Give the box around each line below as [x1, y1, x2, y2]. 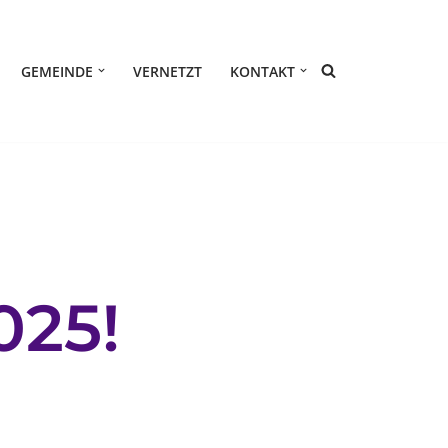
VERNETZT [133, 61, 203, 81]
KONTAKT [230, 61, 296, 81]
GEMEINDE [21, 61, 94, 81]
